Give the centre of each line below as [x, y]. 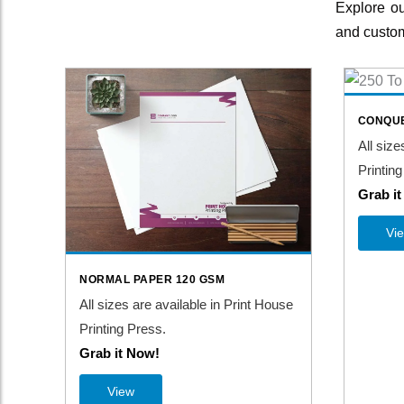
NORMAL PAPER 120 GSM [152, 280]
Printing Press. [123, 329]
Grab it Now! [119, 353]
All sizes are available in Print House [186, 305]
